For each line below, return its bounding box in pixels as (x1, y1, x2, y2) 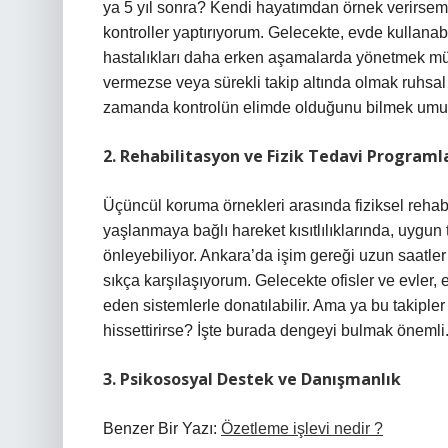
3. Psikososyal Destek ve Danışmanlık (103, 368, 401, 390)
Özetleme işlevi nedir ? (221, 420, 383, 437)
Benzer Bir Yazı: (103, 420, 221, 437)
